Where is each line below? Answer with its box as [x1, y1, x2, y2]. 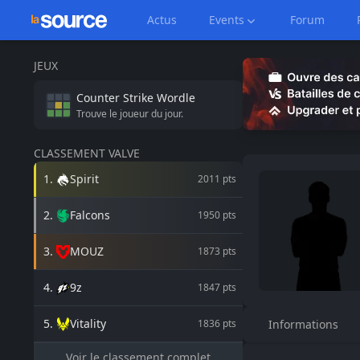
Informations [268, 317, 338, 332]
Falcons [70, 207, 110, 223]
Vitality [70, 316, 106, 331]
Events [209, 12, 244, 27]
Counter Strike [76, 89, 153, 105]
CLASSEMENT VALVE [34, 145, 140, 161]
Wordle [157, 89, 195, 105]
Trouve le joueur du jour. [76, 106, 183, 121]
